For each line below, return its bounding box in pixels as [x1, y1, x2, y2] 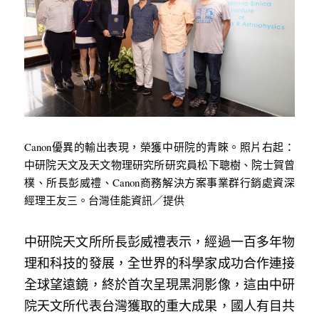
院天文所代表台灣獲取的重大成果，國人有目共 [24, 297, 295, 314]
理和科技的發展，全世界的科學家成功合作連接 [24, 254, 295, 271]
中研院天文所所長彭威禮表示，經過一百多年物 [24, 233, 295, 250]
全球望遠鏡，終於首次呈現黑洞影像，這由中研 [24, 276, 295, 293]
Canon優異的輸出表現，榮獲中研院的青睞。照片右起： [24, 140, 295, 154]
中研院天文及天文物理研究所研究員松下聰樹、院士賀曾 [24, 157, 295, 172]
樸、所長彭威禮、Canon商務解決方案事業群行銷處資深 [24, 175, 295, 189]
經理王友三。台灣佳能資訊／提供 [24, 193, 184, 207]
